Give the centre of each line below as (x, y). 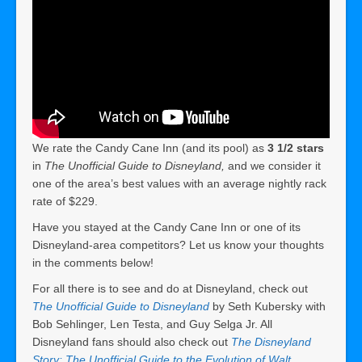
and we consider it (274, 165)
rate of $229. (65, 201)
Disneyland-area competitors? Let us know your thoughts (178, 244)
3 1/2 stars (296, 147)
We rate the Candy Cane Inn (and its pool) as (150, 147)
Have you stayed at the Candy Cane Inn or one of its (166, 227)
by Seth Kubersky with (267, 306)
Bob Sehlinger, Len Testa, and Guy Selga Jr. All (152, 324)
